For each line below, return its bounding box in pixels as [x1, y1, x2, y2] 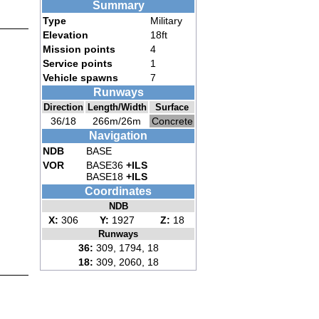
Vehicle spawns [43, 72, 118, 84]
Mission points [43, 43, 115, 56]
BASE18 [86, 171, 126, 183]
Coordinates [85, 185, 152, 198]
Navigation [89, 130, 147, 142]
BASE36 [86, 159, 126, 172]
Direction [43, 102, 83, 113]
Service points [43, 58, 113, 70]
